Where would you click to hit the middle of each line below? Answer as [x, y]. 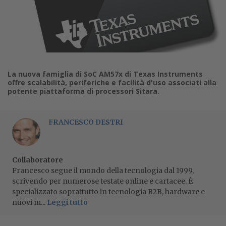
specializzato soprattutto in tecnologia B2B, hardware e [108, 191]
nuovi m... [30, 202]
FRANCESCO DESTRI [86, 122]
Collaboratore [38, 160]
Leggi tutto [67, 202]
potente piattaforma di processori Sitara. [83, 91]
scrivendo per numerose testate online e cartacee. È [102, 181]
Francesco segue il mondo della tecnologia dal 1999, [103, 170]
